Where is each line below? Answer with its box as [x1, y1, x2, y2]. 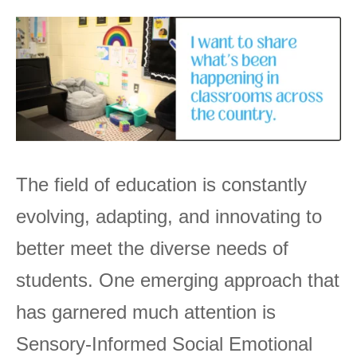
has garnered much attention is [16, 301, 276, 324]
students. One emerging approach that [16, 269, 339, 292]
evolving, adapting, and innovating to [16, 206, 322, 228]
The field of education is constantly [16, 174, 307, 196]
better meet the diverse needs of [16, 237, 288, 260]
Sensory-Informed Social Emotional [16, 333, 312, 355]
